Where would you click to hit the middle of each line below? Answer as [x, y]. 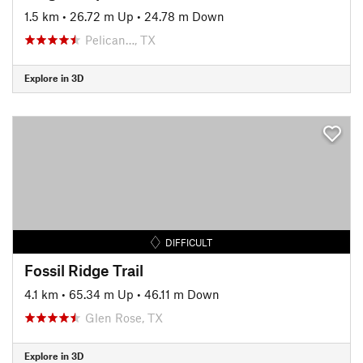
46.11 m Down [182, 294]
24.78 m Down [184, 16]
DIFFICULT [189, 242]
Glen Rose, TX [124, 317]
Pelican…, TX [120, 39]
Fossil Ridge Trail [84, 270]
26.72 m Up [102, 16]
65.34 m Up [101, 294]
